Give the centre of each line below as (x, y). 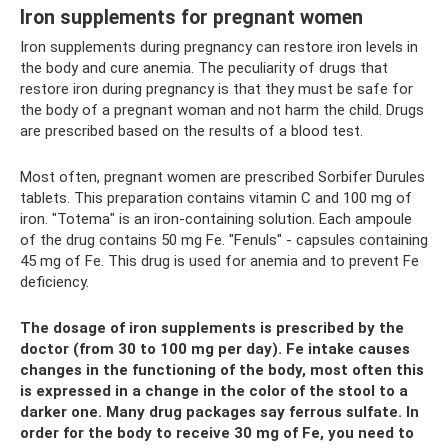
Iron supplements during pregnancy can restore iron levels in (219, 47)
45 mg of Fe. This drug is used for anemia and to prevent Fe (219, 261)
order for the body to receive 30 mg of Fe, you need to (217, 433)
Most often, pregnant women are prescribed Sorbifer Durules (222, 177)
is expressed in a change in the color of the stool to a (214, 391)
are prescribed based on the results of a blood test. (191, 131)
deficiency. (54, 282)
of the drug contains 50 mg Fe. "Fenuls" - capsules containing (224, 240)
